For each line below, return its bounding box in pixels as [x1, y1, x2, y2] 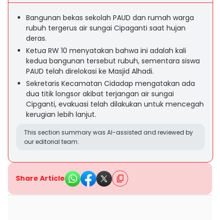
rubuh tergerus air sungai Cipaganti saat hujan [26, 23, 186, 33]
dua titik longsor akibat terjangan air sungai [26, 89, 174, 99]
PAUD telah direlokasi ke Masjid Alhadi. [26, 66, 154, 76]
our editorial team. [24, 137, 79, 146]
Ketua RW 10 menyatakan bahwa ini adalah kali [26, 46, 186, 55]
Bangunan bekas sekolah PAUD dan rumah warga [26, 13, 194, 23]
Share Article [16, 173, 65, 183]
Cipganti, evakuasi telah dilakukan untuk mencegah [26, 99, 204, 109]
